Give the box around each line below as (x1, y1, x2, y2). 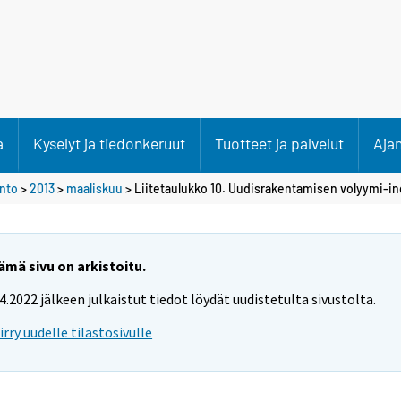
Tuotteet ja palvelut (215, 133, 344, 153)
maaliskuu (66, 180, 123, 196)
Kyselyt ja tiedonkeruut (33, 133, 185, 153)
